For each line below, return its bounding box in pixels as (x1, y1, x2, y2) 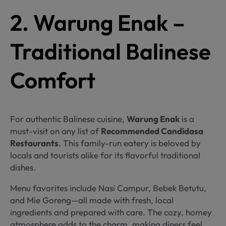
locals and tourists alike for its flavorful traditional (10, 149, 200, 160)
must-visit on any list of (10, 125, 101, 136)
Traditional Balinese (10, 37, 211, 65)
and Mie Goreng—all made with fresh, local (10, 194, 174, 205)
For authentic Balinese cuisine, (10, 113, 127, 124)
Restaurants (10, 137, 59, 148)
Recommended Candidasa (101, 125, 203, 136)
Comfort (10, 66, 95, 94)
